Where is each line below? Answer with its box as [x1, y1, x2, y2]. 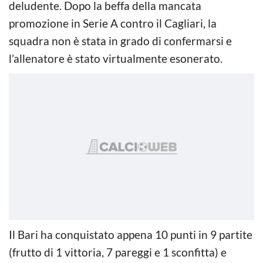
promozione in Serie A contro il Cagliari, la [9, 16, 217, 30]
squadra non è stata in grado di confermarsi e [9, 33, 232, 48]
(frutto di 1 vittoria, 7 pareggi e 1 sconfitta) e [9, 245, 227, 259]
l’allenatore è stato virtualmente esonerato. [9, 51, 222, 65]
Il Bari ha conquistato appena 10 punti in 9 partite [9, 227, 252, 241]
